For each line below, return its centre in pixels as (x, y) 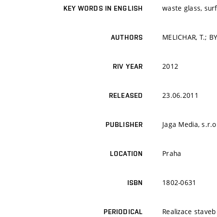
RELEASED (126, 96)
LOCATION (126, 154)
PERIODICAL (123, 212)
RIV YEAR (128, 67)
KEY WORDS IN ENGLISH (103, 8)
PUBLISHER (124, 125)
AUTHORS (127, 38)
